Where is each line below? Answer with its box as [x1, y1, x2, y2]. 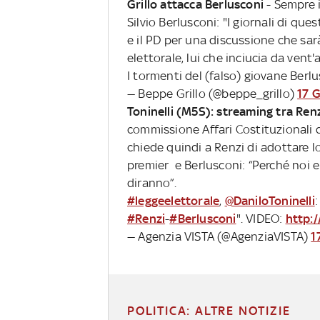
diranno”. [126, 175, 176, 190]
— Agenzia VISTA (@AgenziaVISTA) [126, 229, 311, 244]
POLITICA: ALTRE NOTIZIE [127, 303, 291, 318]
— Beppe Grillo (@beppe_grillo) [126, 86, 298, 101]
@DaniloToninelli [224, 193, 315, 208]
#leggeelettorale [126, 193, 220, 208]
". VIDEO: [236, 211, 286, 226]
